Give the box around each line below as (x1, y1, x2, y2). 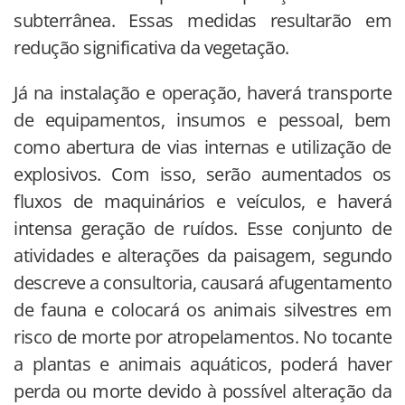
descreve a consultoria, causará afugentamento (14, 270, 391, 296)
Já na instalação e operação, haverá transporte (14, 80, 391, 106)
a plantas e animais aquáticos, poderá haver (14, 352, 391, 377)
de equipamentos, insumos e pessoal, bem (14, 108, 391, 133)
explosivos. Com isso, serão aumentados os (14, 162, 391, 187)
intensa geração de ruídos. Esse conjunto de (14, 216, 391, 241)
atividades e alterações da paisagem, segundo (14, 243, 391, 268)
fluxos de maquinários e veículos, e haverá (14, 189, 391, 214)
